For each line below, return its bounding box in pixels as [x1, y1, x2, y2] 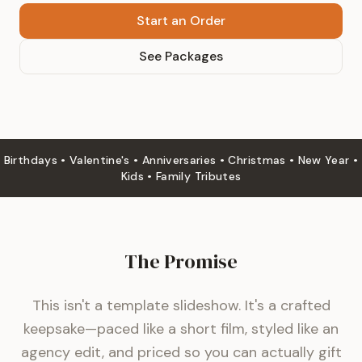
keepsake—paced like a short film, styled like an [23, 319, 339, 339]
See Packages [139, 48, 223, 65]
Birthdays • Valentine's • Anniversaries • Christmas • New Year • [3, 153, 359, 167]
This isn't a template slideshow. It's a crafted [32, 296, 330, 315]
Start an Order [137, 12, 225, 29]
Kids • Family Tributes [120, 169, 242, 183]
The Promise [124, 248, 238, 275]
